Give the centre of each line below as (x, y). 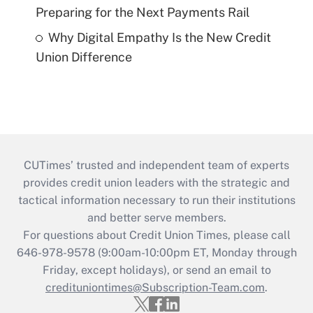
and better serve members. (156, 218)
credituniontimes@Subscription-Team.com (155, 288)
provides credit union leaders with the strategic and (156, 183)
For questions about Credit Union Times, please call (156, 235)
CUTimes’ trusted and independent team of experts (156, 166)
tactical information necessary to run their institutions (156, 201)
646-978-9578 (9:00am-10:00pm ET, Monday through (156, 253)
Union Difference (83, 57)
